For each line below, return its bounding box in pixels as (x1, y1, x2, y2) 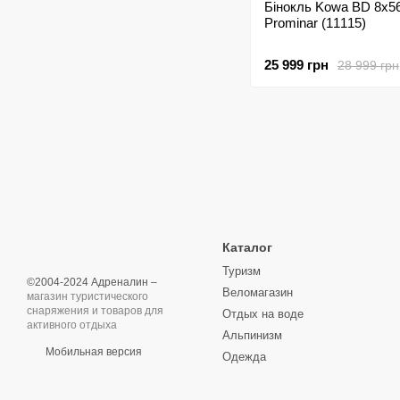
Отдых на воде (222, 307, 304, 321)
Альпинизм (222, 329, 282, 342)
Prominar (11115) (264, 15, 366, 30)
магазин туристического (27, 290, 148, 303)
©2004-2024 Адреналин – (27, 276, 157, 288)
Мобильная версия (43, 346, 142, 358)
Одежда (222, 350, 266, 363)
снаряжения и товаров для (27, 304, 163, 317)
